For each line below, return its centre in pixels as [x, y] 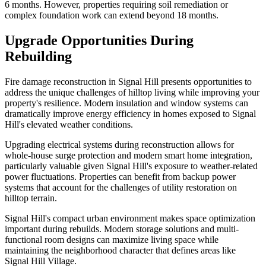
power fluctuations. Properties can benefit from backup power [120, 177]
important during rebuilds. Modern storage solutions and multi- [122, 229]
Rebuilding [38, 57]
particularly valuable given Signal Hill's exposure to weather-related [131, 166]
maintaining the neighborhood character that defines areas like [120, 251]
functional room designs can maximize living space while [112, 240]
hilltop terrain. [31, 198]
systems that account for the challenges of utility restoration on [121, 188]
